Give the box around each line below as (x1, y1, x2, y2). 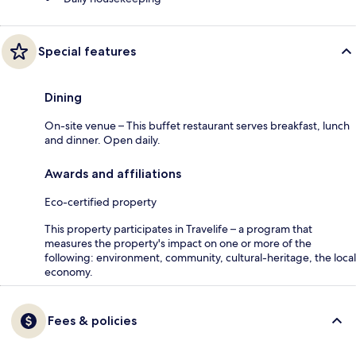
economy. (44, 265, 93, 280)
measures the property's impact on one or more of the (44, 236, 311, 251)
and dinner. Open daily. (44, 133, 161, 148)
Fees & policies (48, 313, 137, 329)
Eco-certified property (44, 195, 157, 210)
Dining (44, 90, 82, 106)
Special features (38, 44, 136, 60)
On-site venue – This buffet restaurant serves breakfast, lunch (44, 118, 350, 133)
